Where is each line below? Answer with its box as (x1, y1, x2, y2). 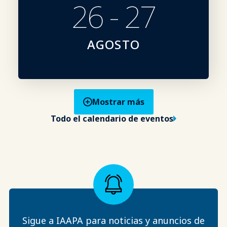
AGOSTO (87, 35, 140, 53)
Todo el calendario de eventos (51, 112, 173, 124)
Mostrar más (92, 96, 144, 107)
